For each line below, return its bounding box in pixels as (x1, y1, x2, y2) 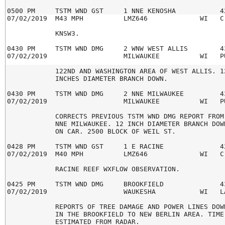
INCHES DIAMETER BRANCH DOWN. (7, 75, 168, 83)
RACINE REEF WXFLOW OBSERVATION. (7, 165, 180, 173)
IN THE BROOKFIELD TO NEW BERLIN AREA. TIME (7, 210, 224, 218)
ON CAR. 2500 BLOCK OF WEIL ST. (7, 128, 176, 136)
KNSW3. (7, 30, 79, 38)
